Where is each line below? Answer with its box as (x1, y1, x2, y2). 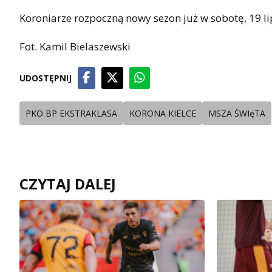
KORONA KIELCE (129, 107, 196, 119)
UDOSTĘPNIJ (19, 72, 72, 84)
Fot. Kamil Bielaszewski (19, 39, 131, 53)
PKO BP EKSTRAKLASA (25, 107, 117, 119)
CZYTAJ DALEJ (19, 173, 116, 194)
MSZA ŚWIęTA (208, 107, 265, 119)
